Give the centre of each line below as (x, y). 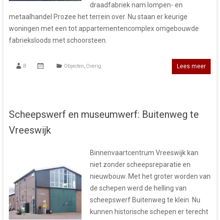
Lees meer (192, 66)
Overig (93, 66)
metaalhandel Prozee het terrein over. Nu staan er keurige (98, 16)
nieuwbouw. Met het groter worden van (150, 176)
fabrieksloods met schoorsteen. (58, 40)
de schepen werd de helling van (138, 188)
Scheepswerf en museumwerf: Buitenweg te (104, 114)
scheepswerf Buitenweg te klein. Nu (145, 200)
